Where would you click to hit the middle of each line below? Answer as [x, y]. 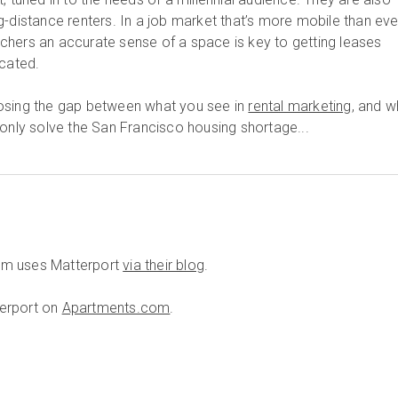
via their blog [164, 265]
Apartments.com [116, 308]
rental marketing [300, 106]
